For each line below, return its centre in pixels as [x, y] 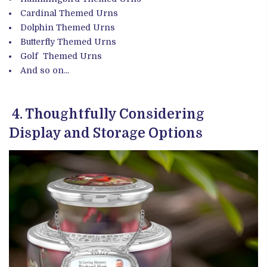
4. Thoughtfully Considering [107, 114]
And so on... [45, 70]
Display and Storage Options [106, 133]
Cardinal [38, 13]
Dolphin [37, 27]
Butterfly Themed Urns [68, 41]
